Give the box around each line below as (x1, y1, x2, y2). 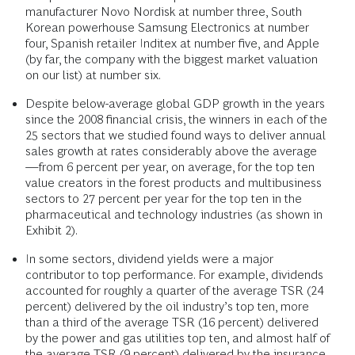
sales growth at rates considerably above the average (25, 144, 317, 158)
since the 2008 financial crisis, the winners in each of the (25, 113, 327, 127)
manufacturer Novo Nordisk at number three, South (25, 5, 302, 19)
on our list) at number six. (25, 68, 161, 82)
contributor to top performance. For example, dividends (25, 268, 323, 282)
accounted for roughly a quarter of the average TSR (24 (25, 284, 323, 298)
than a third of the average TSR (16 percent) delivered (25, 315, 319, 330)
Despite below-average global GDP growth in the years (25, 97, 325, 111)
